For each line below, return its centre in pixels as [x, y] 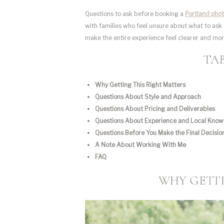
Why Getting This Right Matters [140, 85]
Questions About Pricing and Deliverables [155, 109]
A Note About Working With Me [140, 145]
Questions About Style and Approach [148, 97]
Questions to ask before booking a [135, 14]
